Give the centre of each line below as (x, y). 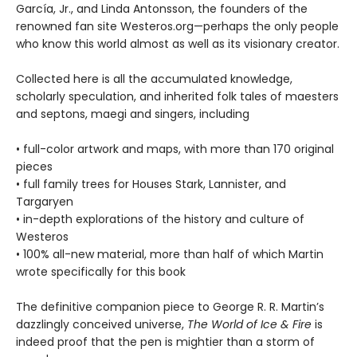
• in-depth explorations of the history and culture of (160, 219)
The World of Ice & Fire (249, 324)
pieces (34, 166)
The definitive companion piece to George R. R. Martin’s (170, 306)
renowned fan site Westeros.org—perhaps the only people (177, 26)
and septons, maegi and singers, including (133, 114)
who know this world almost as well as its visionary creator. (178, 43)
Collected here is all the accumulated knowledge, (154, 78)
